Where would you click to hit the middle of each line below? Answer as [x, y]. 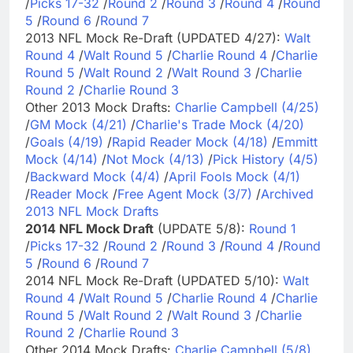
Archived [287, 193]
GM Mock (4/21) [78, 124]
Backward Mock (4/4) [95, 176]
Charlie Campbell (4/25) [247, 107]
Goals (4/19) [67, 141]
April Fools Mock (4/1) [234, 176]
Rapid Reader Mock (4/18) [190, 141]
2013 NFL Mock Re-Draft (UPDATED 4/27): [155, 37]
